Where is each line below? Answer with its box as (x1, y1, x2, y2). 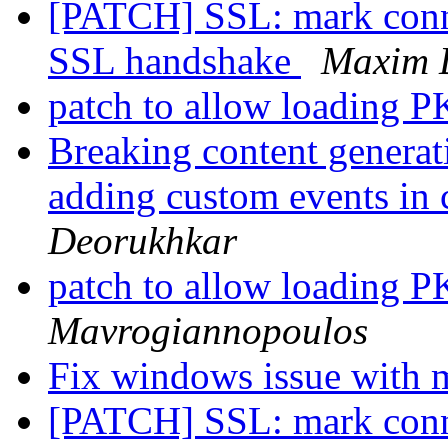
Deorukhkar (48, 219, 237, 263)
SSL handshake (48, 39, 301, 83)
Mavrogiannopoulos (48, 309, 368, 353)
